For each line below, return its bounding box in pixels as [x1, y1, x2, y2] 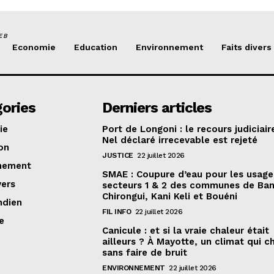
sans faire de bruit [102, 247, 188, 259]
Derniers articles [102, 99, 212, 117]
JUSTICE [102, 151, 133, 160]
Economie [12, 42, 56, 53]
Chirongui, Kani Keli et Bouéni [102, 191, 238, 202]
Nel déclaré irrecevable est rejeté [102, 135, 258, 146]
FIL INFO [102, 207, 131, 217]
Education [74, 42, 117, 53]
